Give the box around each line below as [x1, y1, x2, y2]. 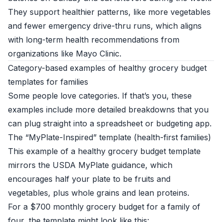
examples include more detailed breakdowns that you [8, 105, 209, 114]
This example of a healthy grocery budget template [8, 146, 201, 156]
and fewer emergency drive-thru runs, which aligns [8, 21, 202, 31]
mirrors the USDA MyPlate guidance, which [8, 160, 172, 170]
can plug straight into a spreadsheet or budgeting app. [8, 118, 212, 128]
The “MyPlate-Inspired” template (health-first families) [8, 132, 211, 142]
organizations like [8, 49, 76, 58]
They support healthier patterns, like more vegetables [8, 7, 211, 17]
